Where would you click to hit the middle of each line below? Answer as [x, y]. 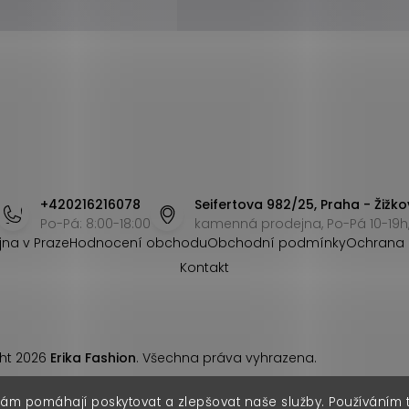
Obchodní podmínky [276, 243]
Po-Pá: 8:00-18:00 [95, 224]
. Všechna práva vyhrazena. [226, 358]
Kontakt [204, 267]
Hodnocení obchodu [138, 243]
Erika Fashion [93, 358]
